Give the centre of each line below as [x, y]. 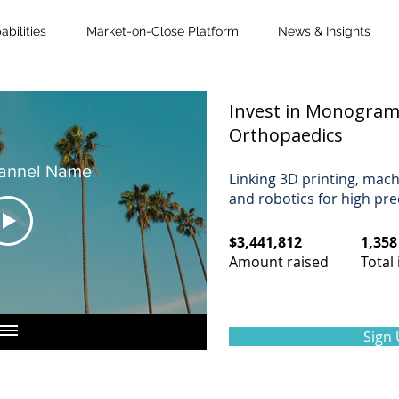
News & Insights [324, 31]
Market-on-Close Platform [162, 31]
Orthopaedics [286, 135]
